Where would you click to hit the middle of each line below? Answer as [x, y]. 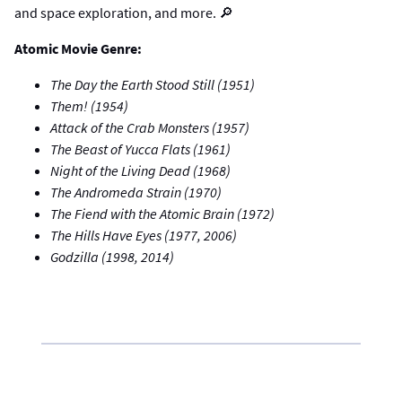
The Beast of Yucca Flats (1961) [140, 149]
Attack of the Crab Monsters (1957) [150, 128]
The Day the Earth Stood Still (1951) [153, 85]
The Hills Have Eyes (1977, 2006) [144, 236]
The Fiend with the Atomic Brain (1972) [162, 214]
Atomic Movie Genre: [78, 49]
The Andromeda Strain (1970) [136, 192]
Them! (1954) [89, 106]
